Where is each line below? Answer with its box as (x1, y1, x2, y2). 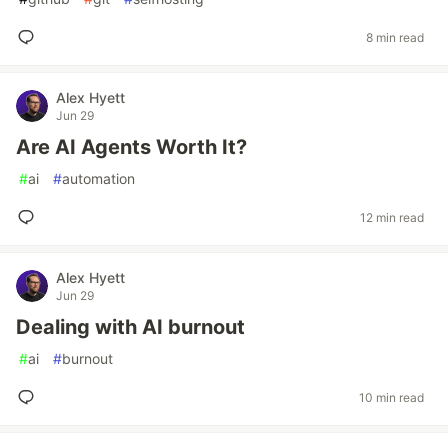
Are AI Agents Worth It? (16, 135, 247, 159)
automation (62, 170, 135, 187)
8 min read (366, 29, 424, 45)
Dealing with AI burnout (16, 315, 245, 339)
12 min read (360, 209, 424, 225)
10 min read (359, 389, 424, 405)
